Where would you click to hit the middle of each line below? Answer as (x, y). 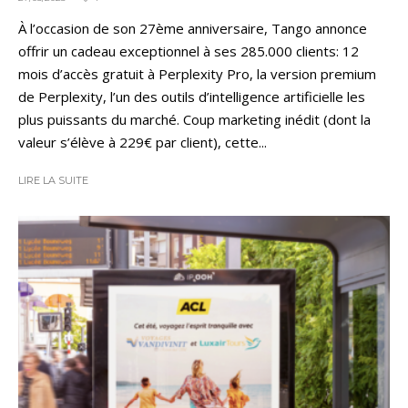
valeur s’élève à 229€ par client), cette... (143, 143)
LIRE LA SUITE (53, 181)
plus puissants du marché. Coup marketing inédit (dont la (194, 120)
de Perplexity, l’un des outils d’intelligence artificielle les (192, 97)
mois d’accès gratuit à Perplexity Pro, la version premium (197, 74)
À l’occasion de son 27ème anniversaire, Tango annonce (193, 29)
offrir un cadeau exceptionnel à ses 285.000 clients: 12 (189, 51)
